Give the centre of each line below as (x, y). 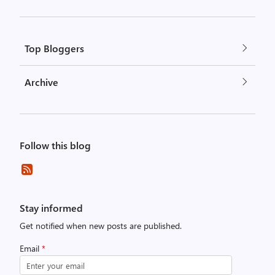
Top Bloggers (54, 48)
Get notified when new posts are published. (101, 226)
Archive (41, 82)
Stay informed (51, 208)
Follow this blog (55, 145)
